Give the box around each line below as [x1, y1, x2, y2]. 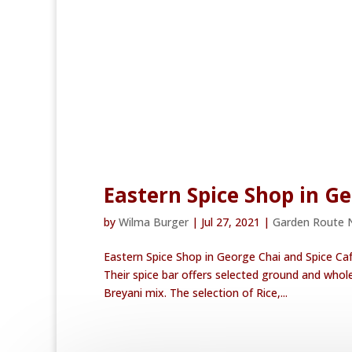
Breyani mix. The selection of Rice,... [104, 285, 288, 301]
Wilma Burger [119, 214, 189, 230]
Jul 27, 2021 [201, 214, 260, 230]
